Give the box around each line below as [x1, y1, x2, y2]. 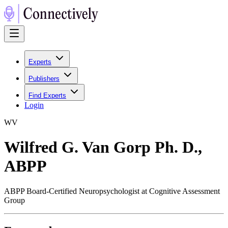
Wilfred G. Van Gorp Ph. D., [4, 138, 202, 157]
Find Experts [28, 92, 66, 99]
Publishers [28, 75, 60, 82]
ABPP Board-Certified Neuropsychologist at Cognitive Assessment [4, 186, 220, 195]
